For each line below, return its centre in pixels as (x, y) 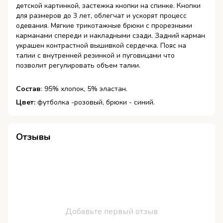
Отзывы (33, 137)
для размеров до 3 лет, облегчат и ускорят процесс (101, 15)
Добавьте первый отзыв (111, 211)
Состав (28, 89)
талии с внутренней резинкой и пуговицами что (95, 55)
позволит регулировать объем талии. (79, 65)
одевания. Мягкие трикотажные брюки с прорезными (104, 25)
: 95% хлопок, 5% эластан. (84, 89)
